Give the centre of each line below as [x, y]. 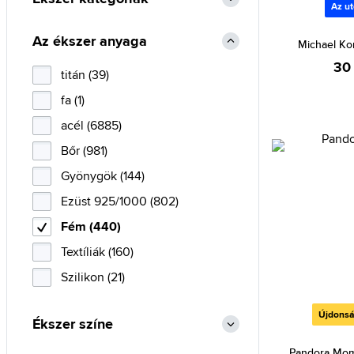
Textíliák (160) [97, 252]
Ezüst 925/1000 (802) [120, 201]
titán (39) [85, 75]
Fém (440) [91, 226]
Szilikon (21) [93, 277]
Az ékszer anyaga [90, 41]
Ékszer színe [73, 324]
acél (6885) [91, 125]
